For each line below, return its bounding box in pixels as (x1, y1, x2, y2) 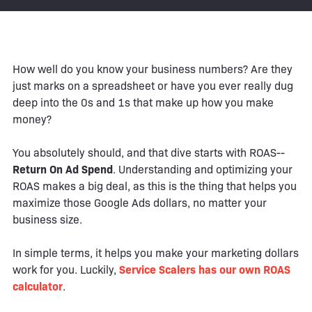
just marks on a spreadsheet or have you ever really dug (13, 79, 293, 93)
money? (13, 112, 52, 126)
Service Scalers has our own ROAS (119, 263, 290, 276)
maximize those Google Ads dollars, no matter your (13, 196, 267, 210)
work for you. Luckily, (13, 263, 119, 276)
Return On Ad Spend (13, 162, 113, 176)
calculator (13, 279, 63, 293)
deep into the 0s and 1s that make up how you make (13, 95, 274, 109)
